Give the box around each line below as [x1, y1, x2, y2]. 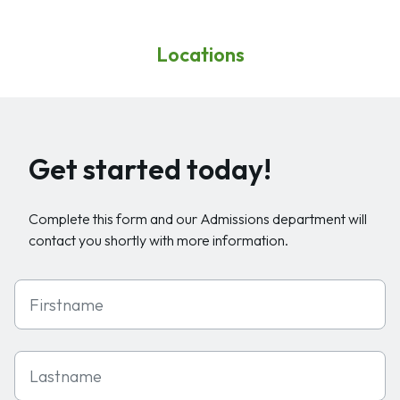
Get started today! [29, 151, 271, 187]
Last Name [13, 352, 81, 370]
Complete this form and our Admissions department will [29, 210, 367, 228]
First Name [13, 280, 81, 298]
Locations [155, 42, 245, 67]
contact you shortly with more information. [29, 231, 288, 249]
